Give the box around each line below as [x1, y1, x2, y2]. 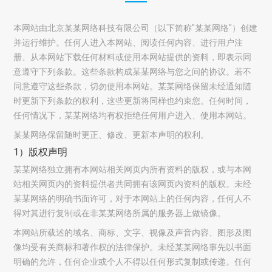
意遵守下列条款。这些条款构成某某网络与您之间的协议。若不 [13, 67, 252, 76]
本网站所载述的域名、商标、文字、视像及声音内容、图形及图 [13, 228, 252, 237]
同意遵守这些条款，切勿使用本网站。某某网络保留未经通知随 [13, 81, 252, 91]
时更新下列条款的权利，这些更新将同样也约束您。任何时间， [13, 96, 252, 106]
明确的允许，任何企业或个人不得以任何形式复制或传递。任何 [13, 257, 252, 267]
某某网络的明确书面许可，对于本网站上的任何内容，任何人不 [13, 194, 252, 203]
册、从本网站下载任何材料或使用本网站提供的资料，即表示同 [13, 52, 252, 62]
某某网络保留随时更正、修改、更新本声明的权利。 [13, 130, 209, 140]
